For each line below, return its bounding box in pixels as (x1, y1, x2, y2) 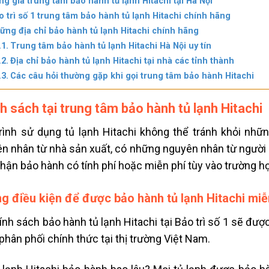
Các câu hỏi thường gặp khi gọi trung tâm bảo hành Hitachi (10, 70, 255, 82)
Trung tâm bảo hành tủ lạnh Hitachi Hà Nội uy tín (10, 40, 212, 52)
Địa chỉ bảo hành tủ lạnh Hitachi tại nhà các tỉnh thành (10, 55, 235, 67)
